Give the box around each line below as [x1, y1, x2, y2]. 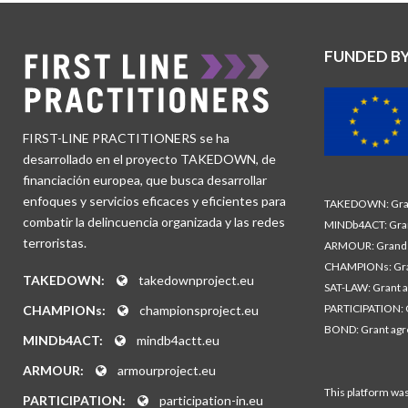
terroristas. [23, 234, 87, 250]
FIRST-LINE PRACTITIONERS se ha [23, 129, 229, 146]
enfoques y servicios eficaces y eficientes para [23, 192, 286, 209]
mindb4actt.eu [137, 331, 219, 348]
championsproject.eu [139, 301, 259, 318]
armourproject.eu [117, 362, 216, 378]
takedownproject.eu [138, 271, 254, 288]
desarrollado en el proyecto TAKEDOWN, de [23, 150, 276, 167]
